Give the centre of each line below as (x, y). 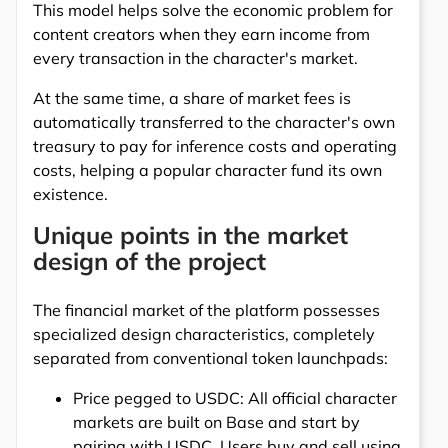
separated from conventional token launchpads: (210, 357)
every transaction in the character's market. (195, 57)
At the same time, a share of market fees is (192, 97)
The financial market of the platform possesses (206, 309)
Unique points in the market (190, 234)
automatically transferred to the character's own (214, 121)
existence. (70, 193)
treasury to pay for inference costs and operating (215, 145)
